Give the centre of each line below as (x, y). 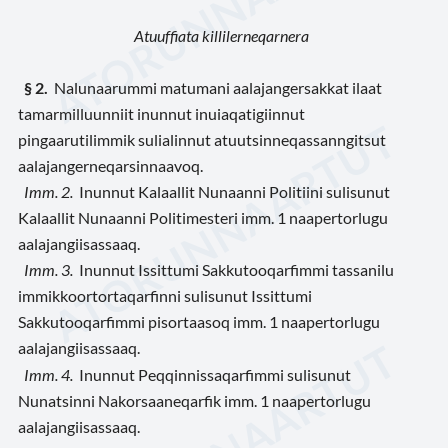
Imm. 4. (48, 374)
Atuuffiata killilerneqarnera (221, 35)
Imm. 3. (48, 270)
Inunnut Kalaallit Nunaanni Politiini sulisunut (231, 192)
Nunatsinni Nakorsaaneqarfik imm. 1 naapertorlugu (194, 400)
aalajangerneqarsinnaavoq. (110, 165)
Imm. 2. (48, 192)
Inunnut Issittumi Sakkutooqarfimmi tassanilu (233, 270)
